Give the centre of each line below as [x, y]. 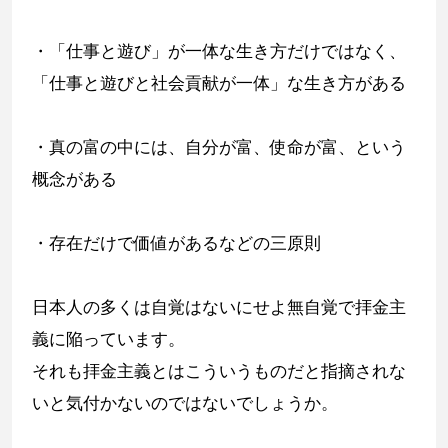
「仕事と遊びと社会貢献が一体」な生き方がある [219, 82]
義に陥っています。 [108, 338]
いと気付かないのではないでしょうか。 [185, 402]
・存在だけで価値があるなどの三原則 [176, 242]
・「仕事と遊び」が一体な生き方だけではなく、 [219, 50]
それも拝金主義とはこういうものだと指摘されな [219, 370]
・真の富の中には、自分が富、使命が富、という [219, 146]
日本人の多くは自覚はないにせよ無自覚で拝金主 [219, 306]
